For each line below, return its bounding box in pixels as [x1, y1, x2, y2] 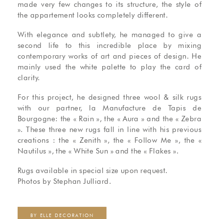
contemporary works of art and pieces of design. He [18, 52, 201, 61]
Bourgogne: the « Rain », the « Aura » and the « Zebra [18, 114, 201, 123]
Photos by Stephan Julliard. [18, 177, 111, 186]
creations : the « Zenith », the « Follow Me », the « [18, 136, 201, 145]
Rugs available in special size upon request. [18, 166, 168, 175]
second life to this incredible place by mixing [18, 41, 201, 50]
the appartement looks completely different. [18, 11, 168, 20]
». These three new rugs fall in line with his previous [18, 125, 201, 134]
